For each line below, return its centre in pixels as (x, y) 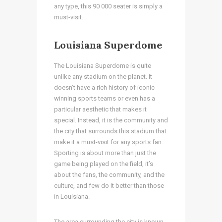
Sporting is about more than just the (105, 153)
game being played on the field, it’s (104, 164)
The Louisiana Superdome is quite (103, 65)
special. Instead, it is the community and (111, 120)
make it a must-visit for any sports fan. (109, 142)
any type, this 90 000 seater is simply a (108, 6)
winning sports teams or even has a (105, 98)
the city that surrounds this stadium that (110, 131)
